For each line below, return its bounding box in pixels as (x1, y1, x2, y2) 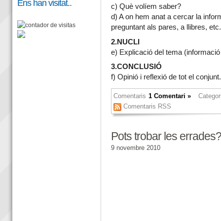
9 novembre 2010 (110, 144, 160, 151)
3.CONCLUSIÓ (110, 63, 162, 71)
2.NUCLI (110, 37, 140, 46)
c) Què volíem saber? (110, 2, 181, 11)
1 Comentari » (148, 92, 191, 100)
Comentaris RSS (123, 103, 171, 110)
